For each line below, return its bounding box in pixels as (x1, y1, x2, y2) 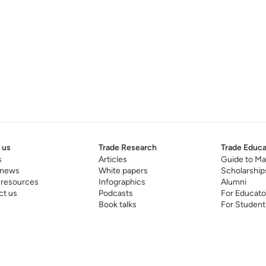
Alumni (220, 177, 246, 188)
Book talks (98, 199, 137, 210)
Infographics (98, 177, 145, 188)
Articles (98, 154, 127, 165)
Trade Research (98, 142, 157, 153)
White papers (98, 166, 148, 176)
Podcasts (98, 188, 133, 199)
